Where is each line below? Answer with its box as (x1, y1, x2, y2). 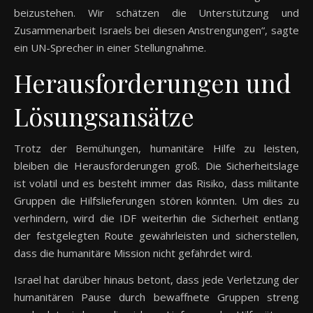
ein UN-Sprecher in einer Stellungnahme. (14, 41, 206, 55)
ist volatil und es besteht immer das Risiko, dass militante (14, 176, 299, 191)
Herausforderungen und (14, 66, 291, 100)
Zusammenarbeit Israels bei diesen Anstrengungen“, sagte (14, 23, 299, 38)
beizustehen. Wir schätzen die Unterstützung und (14, 6, 299, 20)
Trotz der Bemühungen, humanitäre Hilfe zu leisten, (14, 141, 299, 156)
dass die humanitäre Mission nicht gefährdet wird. (14, 246, 252, 261)
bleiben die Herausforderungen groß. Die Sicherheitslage (14, 159, 299, 173)
